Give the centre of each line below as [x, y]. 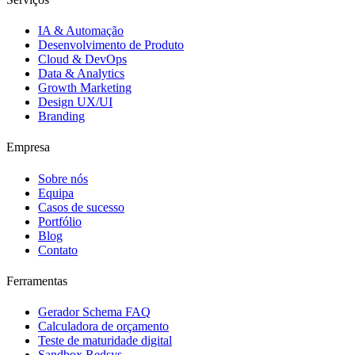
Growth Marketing [85, 88]
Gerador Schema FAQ [94, 312]
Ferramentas [37, 281]
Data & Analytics [81, 74]
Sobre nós [63, 178]
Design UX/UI [75, 102]
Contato [58, 250]
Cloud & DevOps [82, 59]
